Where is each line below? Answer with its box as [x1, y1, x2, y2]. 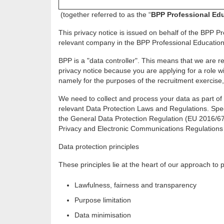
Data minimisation [74, 211, 131, 219]
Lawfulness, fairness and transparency [74, 181, 196, 189]
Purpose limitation [74, 196, 131, 204]
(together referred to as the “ [58, 10, 151, 19]
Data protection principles [58, 142, 139, 151]
